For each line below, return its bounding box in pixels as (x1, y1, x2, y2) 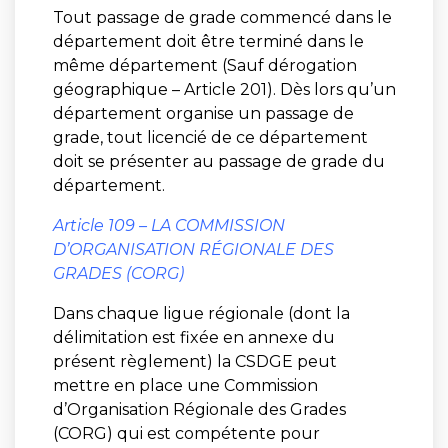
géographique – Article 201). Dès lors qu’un (52, 79, 396, 99)
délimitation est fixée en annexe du (52, 327, 335, 347)
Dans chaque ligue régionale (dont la (52, 303, 350, 323)
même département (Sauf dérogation (52, 55, 357, 75)
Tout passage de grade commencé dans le (52, 7, 392, 27)
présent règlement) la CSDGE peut (52, 351, 337, 371)
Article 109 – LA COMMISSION (52, 215, 285, 235)
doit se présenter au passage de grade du (52, 151, 385, 171)
